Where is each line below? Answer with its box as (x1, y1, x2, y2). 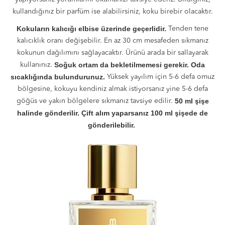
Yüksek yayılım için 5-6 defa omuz (107, 73, 214, 80)
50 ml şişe (174, 97, 209, 105)
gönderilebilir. (88, 121, 137, 129)
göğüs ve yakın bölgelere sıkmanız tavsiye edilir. (16, 97, 175, 104)
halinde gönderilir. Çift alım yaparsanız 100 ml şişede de (17, 109, 208, 117)
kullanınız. (20, 61, 54, 68)
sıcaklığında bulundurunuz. (11, 73, 107, 81)
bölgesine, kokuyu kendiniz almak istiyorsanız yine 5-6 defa (17, 85, 208, 92)
